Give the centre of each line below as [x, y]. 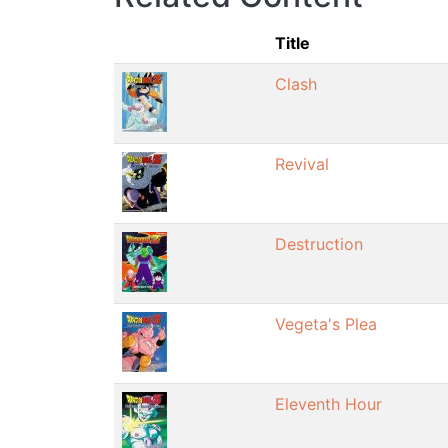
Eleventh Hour [328, 403]
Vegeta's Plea [326, 323]
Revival [302, 163]
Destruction [319, 243]
